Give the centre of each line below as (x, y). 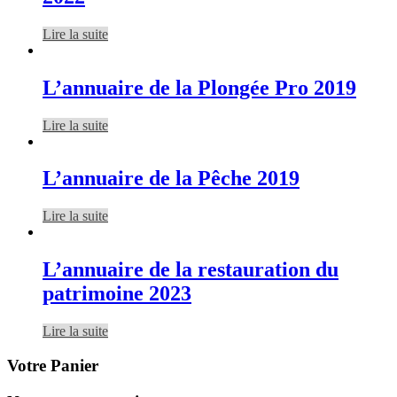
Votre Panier (53, 365)
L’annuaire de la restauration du (191, 270)
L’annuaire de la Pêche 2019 (171, 179)
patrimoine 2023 (117, 294)
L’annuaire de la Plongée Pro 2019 (199, 87)
